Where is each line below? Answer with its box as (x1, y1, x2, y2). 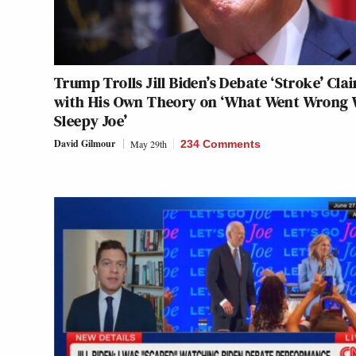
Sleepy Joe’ (54, 109, 128, 132)
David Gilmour (54, 136, 115, 150)
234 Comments (180, 137, 261, 150)
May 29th (130, 137, 167, 150)
